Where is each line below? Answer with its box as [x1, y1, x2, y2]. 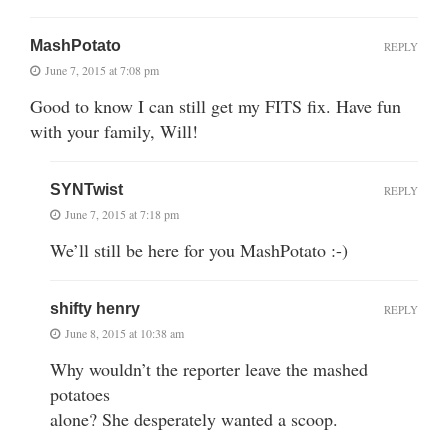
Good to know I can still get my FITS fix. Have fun [30, 93, 401, 118]
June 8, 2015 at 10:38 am [65, 324, 184, 341]
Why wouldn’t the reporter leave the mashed [50, 356, 368, 381]
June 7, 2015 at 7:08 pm [45, 61, 159, 78]
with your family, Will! [30, 118, 198, 143]
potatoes [50, 381, 110, 406]
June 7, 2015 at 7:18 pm [65, 205, 179, 222]
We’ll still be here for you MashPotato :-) [50, 237, 348, 262]
